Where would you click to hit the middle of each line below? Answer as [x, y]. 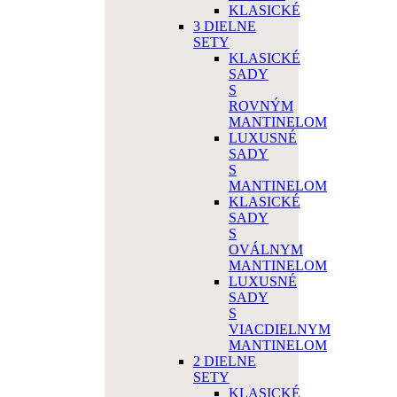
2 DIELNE [225, 362]
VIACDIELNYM [280, 330]
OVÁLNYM [266, 250]
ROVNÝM [261, 106]
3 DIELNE [225, 27]
